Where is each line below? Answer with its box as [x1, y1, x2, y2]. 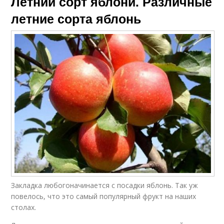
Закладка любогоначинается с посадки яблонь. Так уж [11, 180, 198, 190]
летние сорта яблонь [11, 9, 141, 28]
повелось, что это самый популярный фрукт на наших [11, 191, 196, 201]
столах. [11, 202, 36, 212]
